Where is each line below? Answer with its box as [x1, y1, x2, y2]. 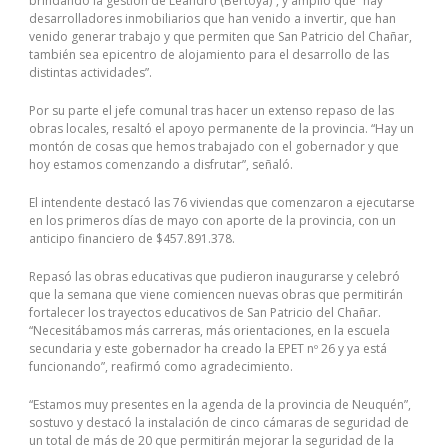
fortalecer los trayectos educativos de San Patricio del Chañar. [29, 303, 381, 321]
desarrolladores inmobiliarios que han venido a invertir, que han [29, 9, 396, 27]
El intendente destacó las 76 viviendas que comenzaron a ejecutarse [29, 193, 415, 211]
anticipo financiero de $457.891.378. [29, 229, 235, 247]
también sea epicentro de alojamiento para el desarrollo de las [29, 45, 389, 63]
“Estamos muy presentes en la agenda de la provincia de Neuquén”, [29, 395, 411, 413]
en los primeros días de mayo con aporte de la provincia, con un [29, 211, 396, 229]
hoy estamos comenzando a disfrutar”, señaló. [29, 155, 293, 173]
